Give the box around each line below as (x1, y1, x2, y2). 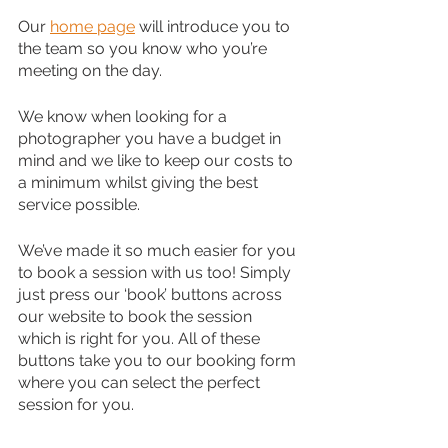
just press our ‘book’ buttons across (18, 285, 286, 305)
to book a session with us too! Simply (18, 263, 295, 283)
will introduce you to (135, 17, 294, 37)
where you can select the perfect (18, 373, 264, 393)
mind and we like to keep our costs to (18, 151, 297, 171)
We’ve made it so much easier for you (18, 241, 300, 261)
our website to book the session (18, 307, 256, 327)
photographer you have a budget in (18, 129, 285, 149)
